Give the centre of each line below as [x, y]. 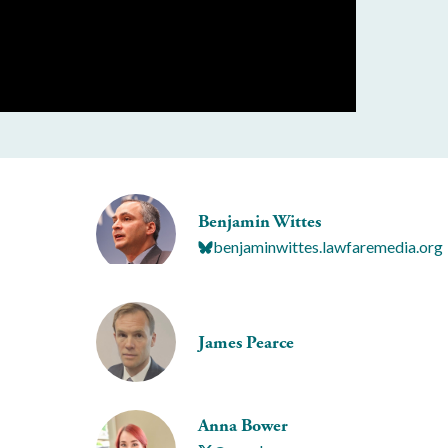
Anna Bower [243, 425]
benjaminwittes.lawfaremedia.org [328, 247]
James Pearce [246, 342]
